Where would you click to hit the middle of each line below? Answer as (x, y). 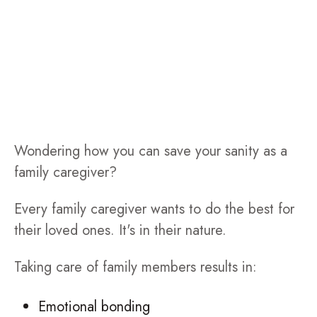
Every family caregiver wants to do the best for (154, 209)
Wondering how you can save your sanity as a (151, 151)
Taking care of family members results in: (136, 267)
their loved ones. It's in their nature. (120, 230)
